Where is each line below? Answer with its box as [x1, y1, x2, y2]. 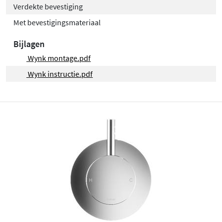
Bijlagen [13, 38, 45, 50]
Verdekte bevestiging [13, 1, 83, 11]
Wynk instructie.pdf [26, 68, 93, 79]
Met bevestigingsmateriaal [13, 17, 101, 27]
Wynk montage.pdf [26, 53, 91, 63]
